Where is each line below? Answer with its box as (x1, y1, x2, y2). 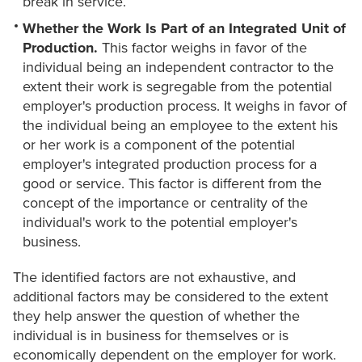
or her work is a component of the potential (23, 136, 295, 154)
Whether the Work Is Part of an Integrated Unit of (23, 19, 346, 38)
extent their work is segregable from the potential (23, 78, 332, 96)
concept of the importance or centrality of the (23, 194, 308, 213)
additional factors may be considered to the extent (13, 288, 328, 306)
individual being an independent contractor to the (23, 58, 334, 77)
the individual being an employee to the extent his (23, 116, 338, 135)
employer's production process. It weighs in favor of (23, 97, 347, 116)
